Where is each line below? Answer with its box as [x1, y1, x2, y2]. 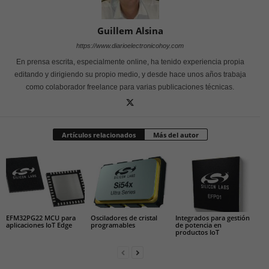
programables [90, 220, 135, 229]
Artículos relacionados [61, 130, 136, 139]
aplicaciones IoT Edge [6, 220, 72, 229]
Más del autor [153, 130, 199, 139]
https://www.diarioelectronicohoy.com [76, 41, 184, 49]
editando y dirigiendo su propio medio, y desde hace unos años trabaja [14, 70, 246, 79]
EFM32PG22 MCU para [6, 213, 76, 222]
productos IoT [175, 227, 219, 237]
